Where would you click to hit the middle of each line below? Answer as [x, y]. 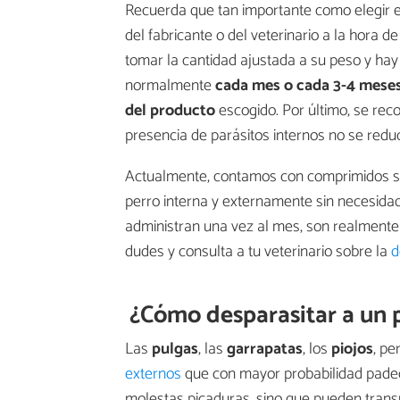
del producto [172, 110]
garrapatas [265, 349]
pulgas [175, 349]
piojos [352, 349]
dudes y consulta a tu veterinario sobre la [258, 251]
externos [153, 374]
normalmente [170, 85]
